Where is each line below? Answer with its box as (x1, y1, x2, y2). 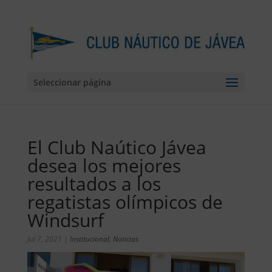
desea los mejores (27, 153, 181, 178)
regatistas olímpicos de (27, 189, 223, 214)
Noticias (112, 234, 138, 244)
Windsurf (27, 208, 104, 233)
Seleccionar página (33, 76, 111, 89)
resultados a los (27, 171, 161, 196)
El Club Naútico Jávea (27, 135, 206, 160)
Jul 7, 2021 (27, 234, 62, 244)
